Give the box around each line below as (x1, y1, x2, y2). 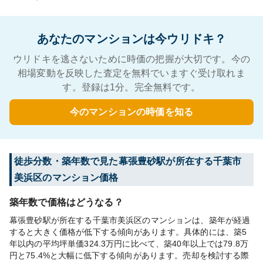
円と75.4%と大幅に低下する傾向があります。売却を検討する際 (9, 251, 249, 260)
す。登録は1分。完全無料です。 (62, 82, 201, 92)
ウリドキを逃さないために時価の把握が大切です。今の (13, 54, 250, 64)
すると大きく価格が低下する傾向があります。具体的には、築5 (9, 227, 247, 237)
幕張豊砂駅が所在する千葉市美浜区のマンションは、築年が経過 (9, 215, 251, 225)
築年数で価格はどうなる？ (9, 197, 123, 207)
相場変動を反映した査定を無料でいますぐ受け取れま (18, 68, 245, 78)
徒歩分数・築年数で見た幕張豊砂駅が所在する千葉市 (14, 156, 242, 166)
